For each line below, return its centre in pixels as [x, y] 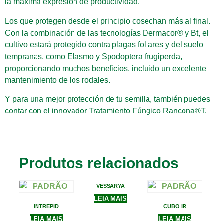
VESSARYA [110, 186]
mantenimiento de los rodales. [57, 80]
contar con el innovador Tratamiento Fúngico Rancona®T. [106, 111]
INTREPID [46, 206]
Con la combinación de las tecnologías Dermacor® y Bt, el [107, 33]
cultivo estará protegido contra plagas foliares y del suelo [104, 44]
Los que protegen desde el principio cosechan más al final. [108, 21]
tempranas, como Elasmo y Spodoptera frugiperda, [93, 56]
